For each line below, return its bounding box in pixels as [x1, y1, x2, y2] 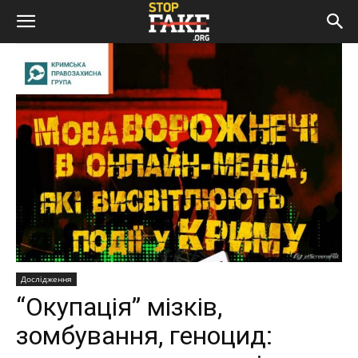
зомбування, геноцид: [16, 320, 272, 352]
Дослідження [21, 273, 72, 285]
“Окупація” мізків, [16, 292, 222, 323]
